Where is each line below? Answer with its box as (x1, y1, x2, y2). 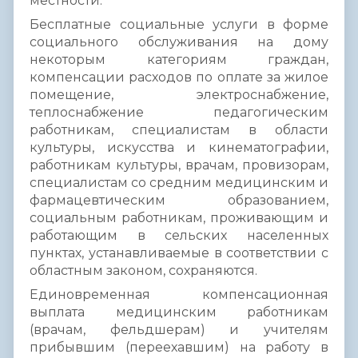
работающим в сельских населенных (30, 227, 328, 243)
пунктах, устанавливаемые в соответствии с (30, 245, 328, 261)
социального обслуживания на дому (30, 34, 328, 50)
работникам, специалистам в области (30, 121, 328, 137)
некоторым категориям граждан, (30, 51, 328, 67)
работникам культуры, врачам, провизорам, (30, 157, 328, 173)
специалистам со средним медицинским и (30, 174, 328, 190)
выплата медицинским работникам (30, 304, 328, 320)
